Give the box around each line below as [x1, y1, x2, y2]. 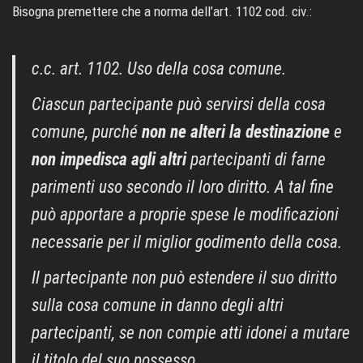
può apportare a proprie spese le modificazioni [32, 204, 339, 225]
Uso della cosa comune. [127, 58, 286, 79]
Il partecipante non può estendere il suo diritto [32, 267, 337, 288]
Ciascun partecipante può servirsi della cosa [32, 94, 326, 115]
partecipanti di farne [186, 149, 326, 170]
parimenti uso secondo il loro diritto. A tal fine [32, 177, 334, 198]
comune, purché [32, 122, 142, 143]
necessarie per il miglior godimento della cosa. [32, 232, 342, 253]
